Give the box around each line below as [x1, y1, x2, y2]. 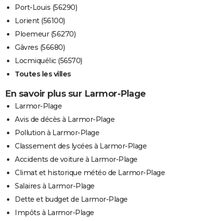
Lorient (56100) [15, 16, 65, 26]
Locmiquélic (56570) [15, 56, 82, 66]
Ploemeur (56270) [15, 30, 75, 39]
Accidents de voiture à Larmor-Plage [15, 155, 138, 164]
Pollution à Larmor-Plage [15, 128, 99, 138]
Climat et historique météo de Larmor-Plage [15, 168, 165, 178]
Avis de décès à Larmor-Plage [15, 115, 114, 124]
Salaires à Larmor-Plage [15, 182, 95, 191]
